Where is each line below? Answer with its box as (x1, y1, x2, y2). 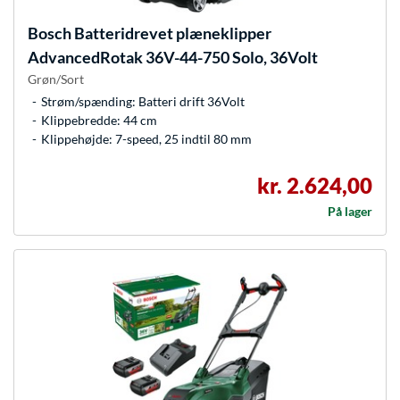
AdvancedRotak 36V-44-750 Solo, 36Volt (28, 47, 318, 68)
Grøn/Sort (28, 71, 84, 87)
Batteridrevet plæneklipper (71, 23, 271, 44)
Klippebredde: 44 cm (41, 112, 157, 129)
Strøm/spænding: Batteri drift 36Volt (41, 94, 245, 110)
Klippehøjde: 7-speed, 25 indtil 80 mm (41, 131, 252, 147)
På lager (328, 204, 372, 220)
